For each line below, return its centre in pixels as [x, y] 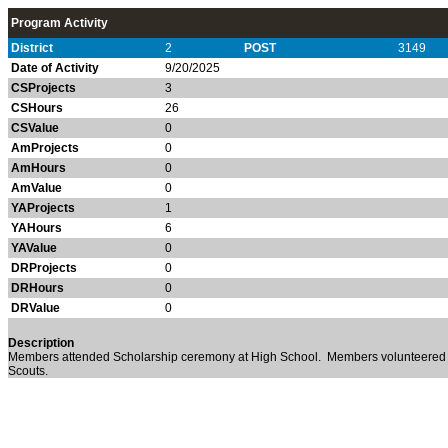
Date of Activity [55, 68]
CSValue [35, 128]
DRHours [37, 288]
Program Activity [59, 23]
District [32, 48]
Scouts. [31, 371]
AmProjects [45, 148]
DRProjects [44, 268]
